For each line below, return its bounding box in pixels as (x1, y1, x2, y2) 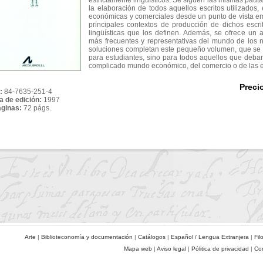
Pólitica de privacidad (191, 245, 249, 252)
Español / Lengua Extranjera (171, 234, 249, 240)
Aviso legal (157, 245, 186, 252)
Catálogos (138, 234, 166, 240)
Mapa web (124, 245, 152, 252)
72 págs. (23, 104, 51, 112)
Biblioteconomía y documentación (41, 234, 133, 240)
